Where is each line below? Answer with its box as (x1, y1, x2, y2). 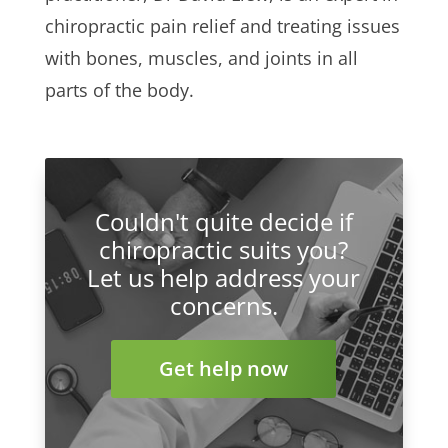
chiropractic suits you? (99, 233, 349, 267)
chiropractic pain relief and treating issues (44, 13, 400, 38)
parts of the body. (44, 77, 194, 102)
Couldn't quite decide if (94, 205, 353, 239)
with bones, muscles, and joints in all (44, 45, 358, 70)
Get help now (159, 355, 289, 383)
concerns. (169, 289, 278, 323)
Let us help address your (87, 261, 361, 295)
